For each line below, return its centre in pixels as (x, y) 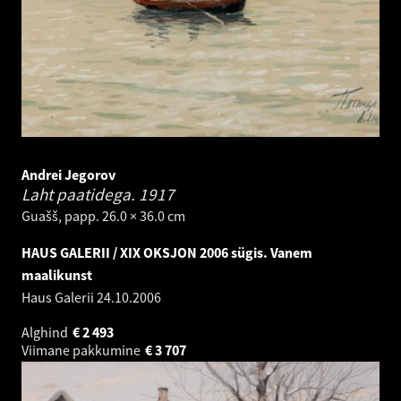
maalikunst (57, 275)
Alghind (46, 333)
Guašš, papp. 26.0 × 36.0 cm (103, 216)
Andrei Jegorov (68, 175)
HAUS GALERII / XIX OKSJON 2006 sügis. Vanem (167, 253)
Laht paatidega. (80, 195)
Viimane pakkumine (82, 350)
